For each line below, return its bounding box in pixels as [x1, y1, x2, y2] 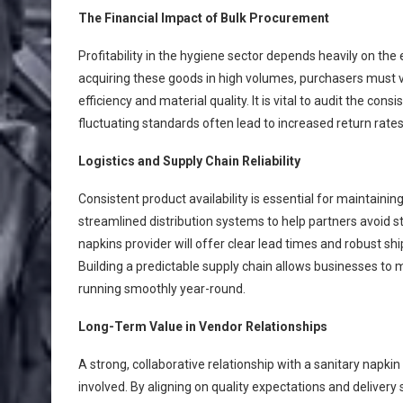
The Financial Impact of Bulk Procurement [78, 10, 329, 25]
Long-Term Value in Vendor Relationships [78, 318, 327, 334]
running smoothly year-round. [78, 281, 246, 296]
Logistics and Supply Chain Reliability [78, 153, 300, 168]
